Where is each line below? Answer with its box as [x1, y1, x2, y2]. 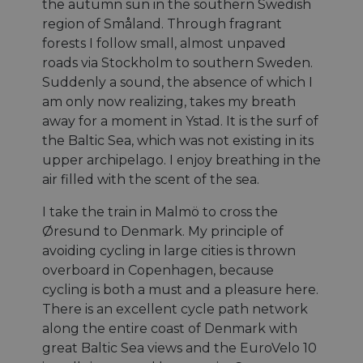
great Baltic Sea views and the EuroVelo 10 [42, 340, 317, 357]
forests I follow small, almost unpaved [42, 36, 286, 52]
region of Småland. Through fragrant [42, 16, 282, 32]
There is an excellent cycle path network [42, 301, 308, 318]
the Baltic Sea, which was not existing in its [42, 133, 314, 149]
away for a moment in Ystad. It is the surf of [42, 113, 318, 130]
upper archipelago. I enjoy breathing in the [42, 152, 321, 169]
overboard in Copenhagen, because [42, 263, 274, 279]
